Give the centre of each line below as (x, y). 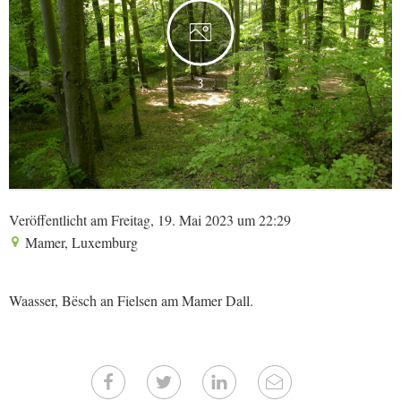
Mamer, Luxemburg (80, 242)
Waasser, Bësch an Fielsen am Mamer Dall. (131, 300)
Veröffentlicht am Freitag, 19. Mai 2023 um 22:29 (150, 220)
